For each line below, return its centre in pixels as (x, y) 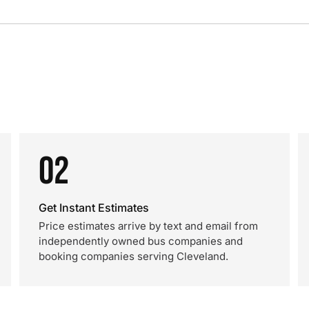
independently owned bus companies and (141, 241)
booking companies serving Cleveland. (133, 256)
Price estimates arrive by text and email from (148, 226)
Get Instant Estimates (94, 208)
